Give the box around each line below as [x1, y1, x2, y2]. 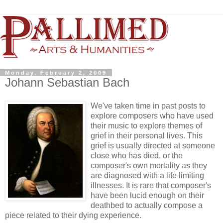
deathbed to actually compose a [91, 201, 203, 210]
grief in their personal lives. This [91, 131, 203, 140]
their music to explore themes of [91, 121, 202, 130]
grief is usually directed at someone [91, 141, 215, 150]
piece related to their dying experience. [5, 211, 141, 220]
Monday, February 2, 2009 [5, 69, 107, 76]
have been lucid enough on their [91, 191, 204, 200]
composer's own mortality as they [91, 161, 207, 170]
